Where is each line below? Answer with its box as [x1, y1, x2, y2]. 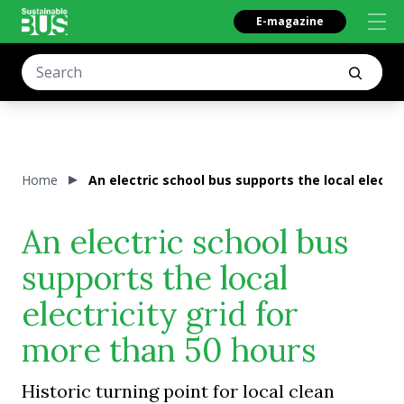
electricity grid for [22, 293, 298, 335]
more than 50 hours [22, 329, 317, 371]
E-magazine [256, 14, 324, 29]
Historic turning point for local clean [22, 380, 335, 402]
